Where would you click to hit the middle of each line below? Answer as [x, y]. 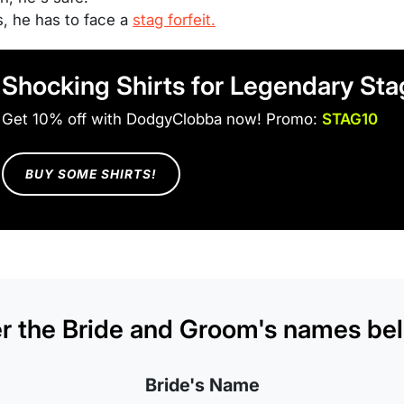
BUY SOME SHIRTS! [91, 174]
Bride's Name [202, 385]
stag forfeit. [174, 20]
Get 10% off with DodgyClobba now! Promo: [162, 119]
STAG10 [350, 119]
